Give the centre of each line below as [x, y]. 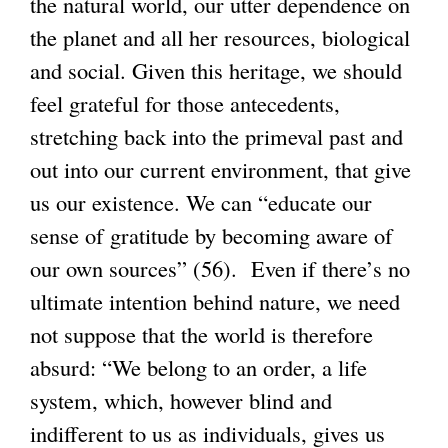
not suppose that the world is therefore [201, 334]
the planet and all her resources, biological [220, 37]
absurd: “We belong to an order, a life [198, 367]
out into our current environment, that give [220, 169]
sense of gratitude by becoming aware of [211, 235]
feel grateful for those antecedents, [185, 103]
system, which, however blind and [181, 400]
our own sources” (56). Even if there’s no [220, 268]
